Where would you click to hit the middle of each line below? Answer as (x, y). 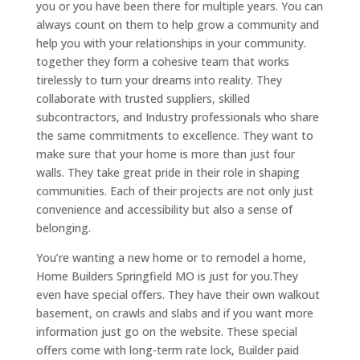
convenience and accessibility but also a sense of (164, 209)
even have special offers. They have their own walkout (178, 294)
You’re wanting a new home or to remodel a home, (171, 257)
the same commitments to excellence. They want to (174, 135)
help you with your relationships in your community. (171, 43)
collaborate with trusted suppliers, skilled (143, 98)
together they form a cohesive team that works (162, 61)
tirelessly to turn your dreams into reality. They (159, 80)
